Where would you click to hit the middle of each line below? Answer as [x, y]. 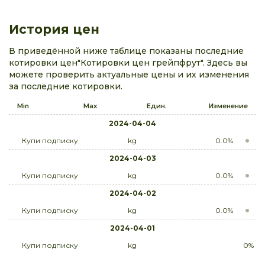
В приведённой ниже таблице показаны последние [126, 51]
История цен [54, 30]
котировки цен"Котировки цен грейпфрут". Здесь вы [128, 63]
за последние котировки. [66, 87]
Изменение [228, 106]
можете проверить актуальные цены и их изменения [129, 75]
